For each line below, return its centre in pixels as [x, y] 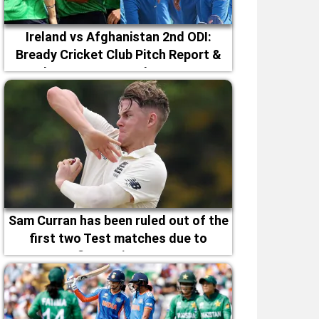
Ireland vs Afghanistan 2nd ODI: [118, 37]
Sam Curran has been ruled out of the [118, 220]
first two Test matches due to [118, 238]
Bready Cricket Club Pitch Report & [118, 54]
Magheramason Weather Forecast [118, 72]
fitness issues [118, 256]
